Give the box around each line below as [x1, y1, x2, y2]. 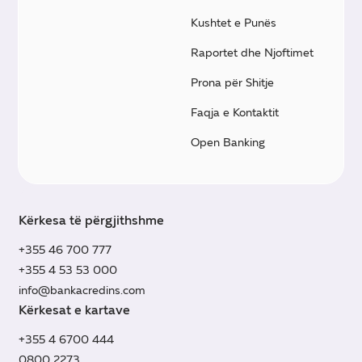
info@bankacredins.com [19, 282, 146, 297]
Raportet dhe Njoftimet [191, 44, 314, 60]
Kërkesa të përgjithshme [19, 212, 165, 228]
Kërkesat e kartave [19, 301, 131, 318]
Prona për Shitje [191, 74, 274, 90]
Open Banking [191, 134, 265, 149]
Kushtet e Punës [191, 15, 276, 30]
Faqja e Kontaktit [191, 104, 279, 120]
